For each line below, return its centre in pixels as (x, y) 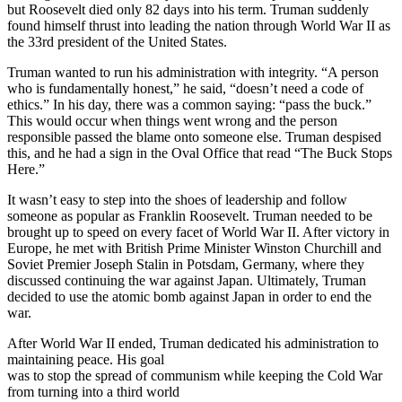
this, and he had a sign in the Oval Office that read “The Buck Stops (200, 153)
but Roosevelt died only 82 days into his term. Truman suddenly (188, 10)
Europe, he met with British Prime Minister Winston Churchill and (194, 249)
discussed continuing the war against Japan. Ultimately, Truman (187, 281)
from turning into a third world (93, 392)
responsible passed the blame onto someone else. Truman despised (194, 137)
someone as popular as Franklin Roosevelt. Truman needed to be (190, 216)
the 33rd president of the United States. (117, 42)
